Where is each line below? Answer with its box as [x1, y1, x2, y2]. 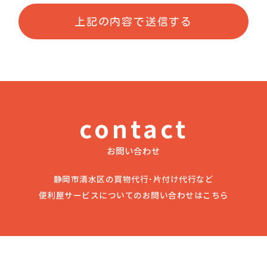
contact [79, 111, 188, 145]
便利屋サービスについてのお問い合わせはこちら [38, 189, 229, 201]
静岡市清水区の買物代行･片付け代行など [53, 173, 214, 185]
